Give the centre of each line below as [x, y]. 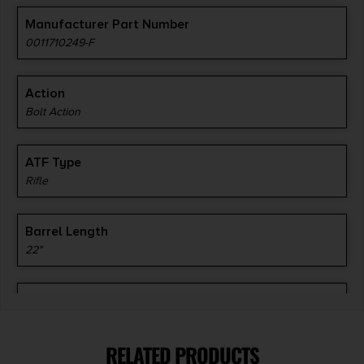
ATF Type [53, 162]
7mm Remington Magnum [89, 318]
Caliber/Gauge [70, 300]
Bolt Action [53, 111]
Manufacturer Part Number [107, 24]
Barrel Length [67, 231]
